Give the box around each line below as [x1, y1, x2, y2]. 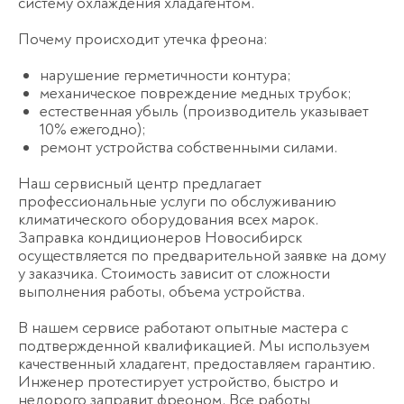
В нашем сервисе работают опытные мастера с [18, 317, 348, 339]
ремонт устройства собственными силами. [40, 137, 337, 159]
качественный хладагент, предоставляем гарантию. [18, 353, 375, 375]
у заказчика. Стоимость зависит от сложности [18, 263, 330, 285]
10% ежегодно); [40, 119, 145, 141]
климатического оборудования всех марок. [18, 209, 318, 231]
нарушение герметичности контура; [40, 65, 290, 87]
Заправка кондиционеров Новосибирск [18, 227, 302, 249]
